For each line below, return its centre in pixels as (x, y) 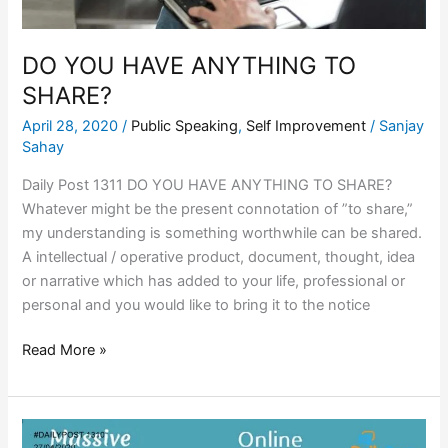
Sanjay (402, 125)
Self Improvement (306, 125)
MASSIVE (53, 429)
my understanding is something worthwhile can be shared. (222, 232)
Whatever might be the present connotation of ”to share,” (218, 208)
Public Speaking (185, 125)
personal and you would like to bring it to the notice (196, 304)
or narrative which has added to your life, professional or (214, 280)
